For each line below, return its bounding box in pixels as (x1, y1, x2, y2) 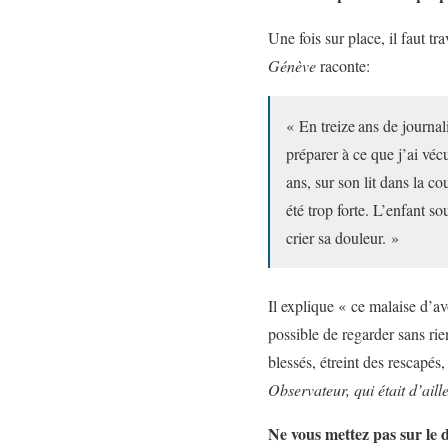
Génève (268, 55, 316, 76)
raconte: (316, 55, 370, 76)
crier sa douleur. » (286, 227, 399, 248)
